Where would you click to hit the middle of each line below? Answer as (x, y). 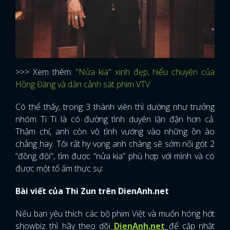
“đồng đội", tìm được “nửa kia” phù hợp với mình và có (115, 156)
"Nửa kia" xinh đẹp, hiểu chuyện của (145, 72)
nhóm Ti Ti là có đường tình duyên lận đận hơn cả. (115, 119)
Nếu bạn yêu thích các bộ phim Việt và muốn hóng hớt (115, 214)
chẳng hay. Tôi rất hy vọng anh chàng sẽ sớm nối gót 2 (115, 144)
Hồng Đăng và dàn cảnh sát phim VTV (83, 84)
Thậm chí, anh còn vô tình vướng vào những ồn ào (115, 131)
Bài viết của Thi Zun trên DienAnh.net (92, 191)
